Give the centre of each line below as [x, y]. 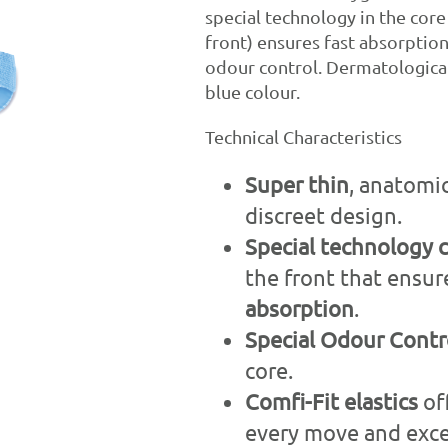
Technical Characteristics [303, 136]
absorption [299, 307]
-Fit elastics [363, 400]
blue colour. [252, 91]
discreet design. [323, 214]
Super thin [296, 183]
